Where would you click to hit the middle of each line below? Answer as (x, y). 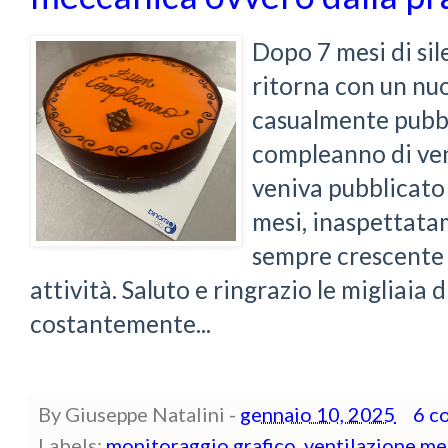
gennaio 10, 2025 (318, 414)
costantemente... (120, 324)
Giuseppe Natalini (145, 414)
